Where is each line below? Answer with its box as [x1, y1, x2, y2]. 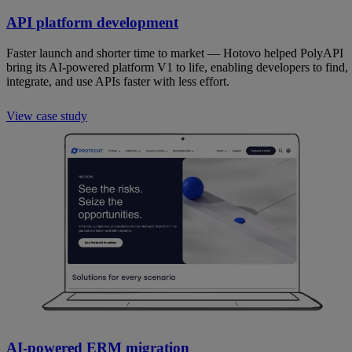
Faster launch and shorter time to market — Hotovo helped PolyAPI [6, 46, 343, 60]
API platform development [6, 14, 178, 31]
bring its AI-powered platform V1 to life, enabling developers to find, [6, 60, 348, 75]
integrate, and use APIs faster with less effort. [6, 75, 229, 89]
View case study [6, 109, 87, 123]
